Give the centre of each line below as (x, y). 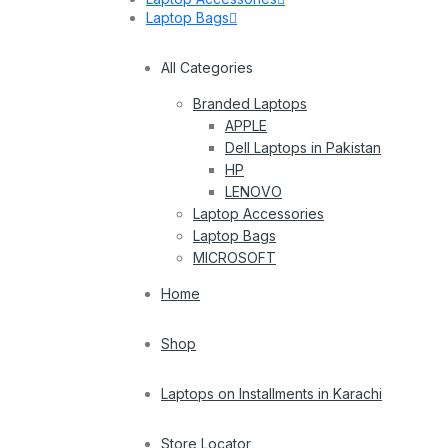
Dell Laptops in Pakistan (303, 147)
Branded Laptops (250, 103)
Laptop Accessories (258, 213)
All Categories (207, 67)
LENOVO (253, 191)
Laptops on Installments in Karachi (271, 393)
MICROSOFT (234, 257)
